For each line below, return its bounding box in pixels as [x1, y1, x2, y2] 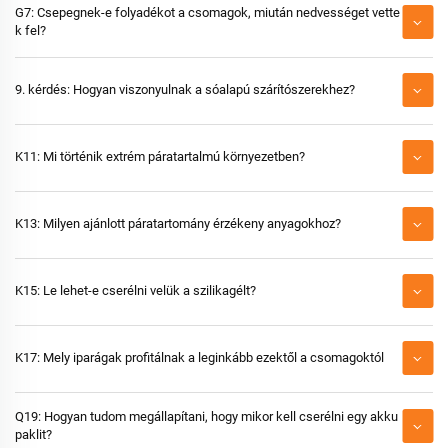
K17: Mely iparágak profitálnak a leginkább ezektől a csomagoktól [15, 350, 384, 365]
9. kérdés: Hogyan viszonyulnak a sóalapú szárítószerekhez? [15, 82, 355, 97]
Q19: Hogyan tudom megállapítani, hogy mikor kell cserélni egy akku [15, 409, 398, 424]
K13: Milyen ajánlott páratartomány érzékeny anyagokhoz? [15, 216, 341, 231]
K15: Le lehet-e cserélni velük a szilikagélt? [15, 283, 256, 298]
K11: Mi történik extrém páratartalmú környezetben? [15, 149, 305, 164]
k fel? [15, 23, 46, 38]
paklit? [15, 427, 52, 442]
